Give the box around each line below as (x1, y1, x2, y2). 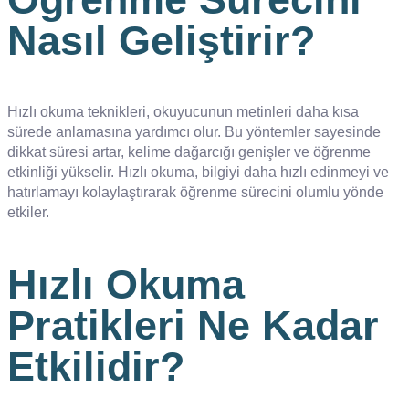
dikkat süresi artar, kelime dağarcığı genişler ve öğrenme (7, 143, 371, 160)
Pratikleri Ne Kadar (7, 301, 379, 349)
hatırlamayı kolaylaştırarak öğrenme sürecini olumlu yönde (7, 184, 383, 200)
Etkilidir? (7, 342, 184, 390)
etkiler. (7, 204, 49, 220)
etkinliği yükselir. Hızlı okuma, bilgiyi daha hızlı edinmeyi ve (7, 163, 389, 180)
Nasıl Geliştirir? (7, 16, 315, 64)
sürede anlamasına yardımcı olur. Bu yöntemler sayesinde (7, 123, 381, 140)
